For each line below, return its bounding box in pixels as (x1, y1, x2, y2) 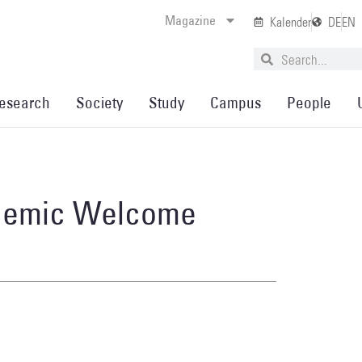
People (287, 93, 331, 112)
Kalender (270, 14, 312, 30)
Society (76, 93, 123, 112)
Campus (210, 93, 261, 112)
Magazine (165, 12, 217, 28)
